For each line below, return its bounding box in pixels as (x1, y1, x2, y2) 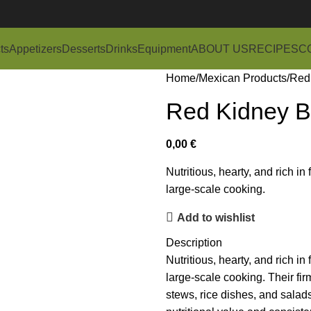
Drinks (106, 42, 137, 55)
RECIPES (249, 42, 299, 55)
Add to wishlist (177, 211, 255, 224)
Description (166, 237, 222, 249)
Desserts (62, 42, 106, 55)
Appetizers (9, 42, 62, 55)
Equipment (137, 42, 191, 55)
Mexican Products (199, 72, 287, 84)
